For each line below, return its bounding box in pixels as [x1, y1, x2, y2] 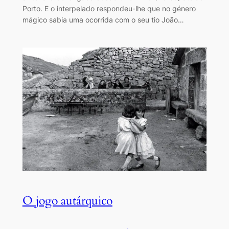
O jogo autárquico [22, 193, 112, 209]
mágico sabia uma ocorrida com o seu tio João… [22, 15, 184, 24]
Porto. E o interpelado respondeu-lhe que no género [22, 4, 196, 13]
